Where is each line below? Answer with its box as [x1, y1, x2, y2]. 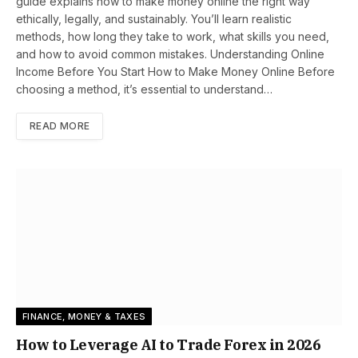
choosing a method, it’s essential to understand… [16, 82, 272, 97]
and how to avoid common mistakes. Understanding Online [16, 47, 324, 62]
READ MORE [30, 120, 90, 133]
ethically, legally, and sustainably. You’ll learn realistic [16, 12, 292, 26]
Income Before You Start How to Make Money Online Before [16, 65, 335, 79]
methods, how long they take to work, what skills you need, [16, 30, 329, 44]
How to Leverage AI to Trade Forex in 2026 [16, 335, 321, 354]
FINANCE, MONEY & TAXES [22, 310, 146, 322]
